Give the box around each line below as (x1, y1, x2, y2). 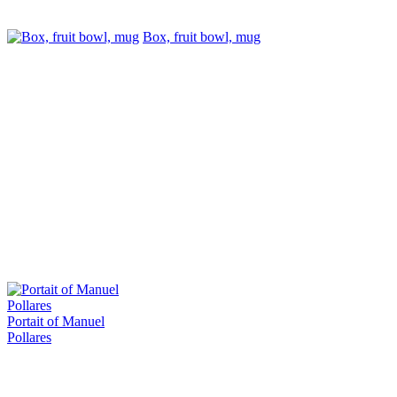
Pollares (7, 329, 51, 345)
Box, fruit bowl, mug (143, 28, 261, 44)
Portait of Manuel (7, 313, 105, 329)
